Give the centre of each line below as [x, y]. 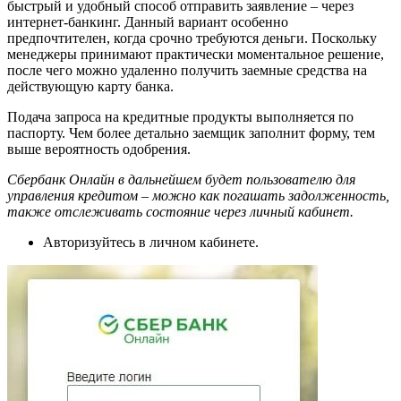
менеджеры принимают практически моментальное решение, [196, 55]
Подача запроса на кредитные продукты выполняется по [180, 117]
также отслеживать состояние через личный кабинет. [180, 212]
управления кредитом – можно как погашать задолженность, [198, 196]
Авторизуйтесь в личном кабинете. [151, 243]
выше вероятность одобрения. [99, 149]
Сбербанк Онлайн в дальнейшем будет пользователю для [181, 180]
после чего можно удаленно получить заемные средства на [187, 71]
